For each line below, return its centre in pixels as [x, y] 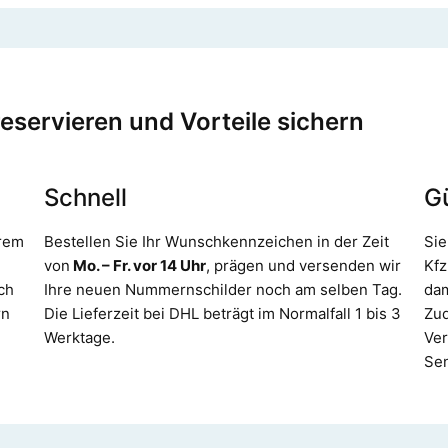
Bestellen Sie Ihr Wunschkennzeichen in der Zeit [216, 241]
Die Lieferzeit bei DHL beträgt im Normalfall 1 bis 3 [222, 313]
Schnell [85, 197]
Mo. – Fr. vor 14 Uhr [137, 265]
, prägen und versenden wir [303, 265]
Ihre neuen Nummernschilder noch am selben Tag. [222, 289]
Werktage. [79, 337]
